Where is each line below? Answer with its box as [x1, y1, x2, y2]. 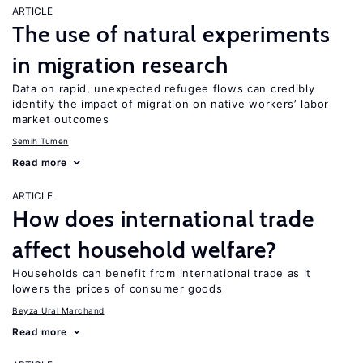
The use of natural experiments [12, 20, 331, 48]
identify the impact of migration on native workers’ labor [12, 97, 329, 110]
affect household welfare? [12, 236, 277, 263]
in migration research [12, 51, 228, 79]
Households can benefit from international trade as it [12, 267, 312, 280]
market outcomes [12, 113, 109, 126]
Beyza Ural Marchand [12, 305, 105, 315]
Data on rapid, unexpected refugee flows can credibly [12, 82, 315, 95]
